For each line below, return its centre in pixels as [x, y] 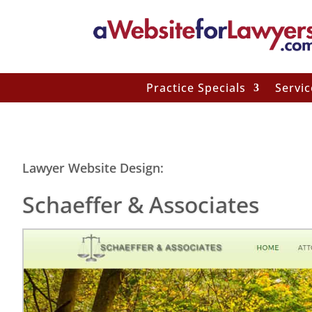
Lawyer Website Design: [93, 167]
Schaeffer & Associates [141, 204]
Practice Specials [196, 88]
